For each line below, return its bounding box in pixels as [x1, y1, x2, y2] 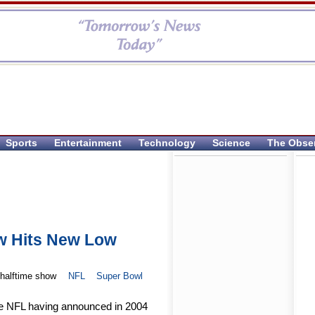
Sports [6, 137, 37, 148]
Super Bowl [96, 271, 143, 282]
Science [212, 137, 250, 148]
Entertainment [54, 137, 122, 148]
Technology [139, 137, 195, 148]
